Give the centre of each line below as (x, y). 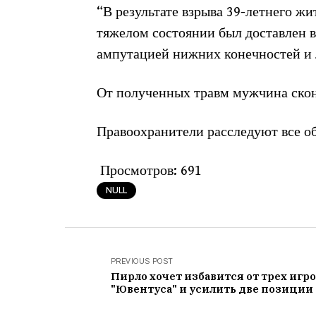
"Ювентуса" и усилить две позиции (212, 289)
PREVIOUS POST (142, 261)
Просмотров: (139, 171)
